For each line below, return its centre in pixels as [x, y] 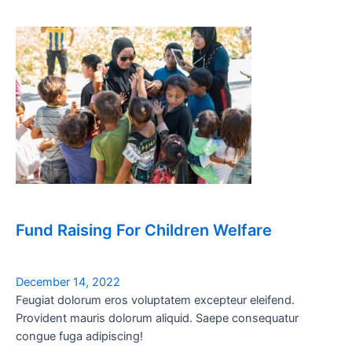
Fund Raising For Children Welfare [144, 231]
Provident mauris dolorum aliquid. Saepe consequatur [157, 319]
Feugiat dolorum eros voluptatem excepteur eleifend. [155, 301]
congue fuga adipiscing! [79, 337]
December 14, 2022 [68, 282]
